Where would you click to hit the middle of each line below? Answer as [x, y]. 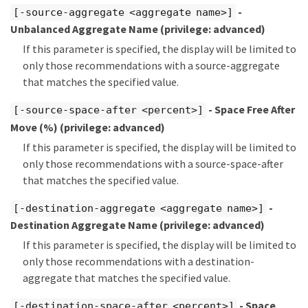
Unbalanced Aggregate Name [85, 29]
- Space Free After [250, 110]
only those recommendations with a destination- [139, 262]
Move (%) [35, 127]
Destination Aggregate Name [85, 225]
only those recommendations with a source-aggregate [151, 66]
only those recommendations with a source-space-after [153, 163]
